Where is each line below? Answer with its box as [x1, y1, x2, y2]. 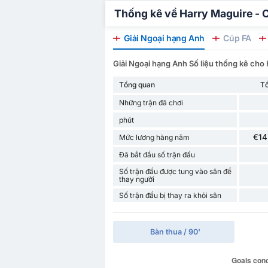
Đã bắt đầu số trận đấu [118, 150, 195, 160]
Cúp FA [221, 33, 251, 44]
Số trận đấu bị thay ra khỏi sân [118, 191, 221, 200]
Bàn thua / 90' [150, 227, 200, 237]
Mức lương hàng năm [118, 133, 190, 142]
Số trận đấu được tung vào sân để [118, 167, 232, 176]
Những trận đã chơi [118, 98, 183, 108]
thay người [118, 175, 154, 184]
